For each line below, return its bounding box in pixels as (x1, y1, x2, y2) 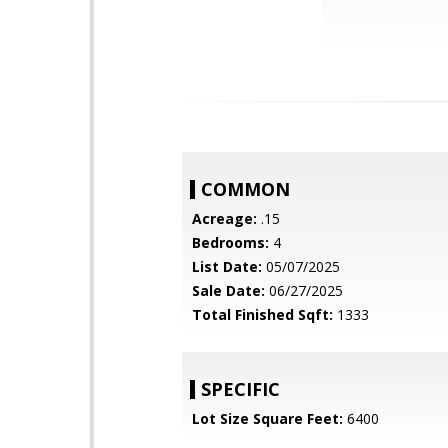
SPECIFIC (201, 377, 280, 401)
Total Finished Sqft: (192, 305, 333, 324)
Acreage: (192, 209, 257, 228)
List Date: (192, 257, 262, 276)
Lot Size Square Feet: (192, 409, 343, 428)
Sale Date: (192, 281, 265, 300)
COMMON (201, 177, 290, 201)
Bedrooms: (192, 233, 269, 252)
